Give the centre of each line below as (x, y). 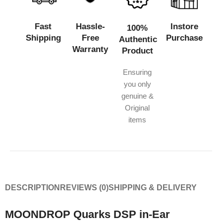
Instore (184, 27)
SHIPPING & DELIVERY (153, 187)
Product (137, 51)
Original (138, 108)
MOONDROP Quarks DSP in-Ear (87, 214)
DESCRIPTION (32, 187)
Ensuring (138, 72)
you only (137, 84)
